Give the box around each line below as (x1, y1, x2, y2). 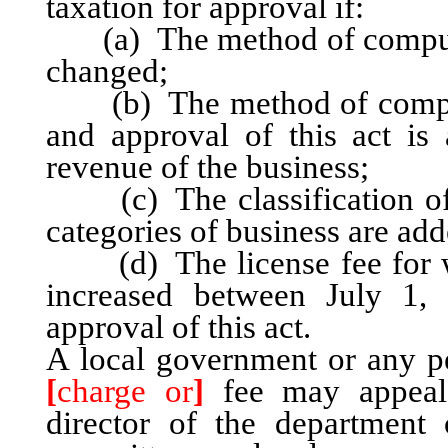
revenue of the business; (46, 148, 370, 185)
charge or (57, 372, 194, 409)
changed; (46, 52, 169, 89)
